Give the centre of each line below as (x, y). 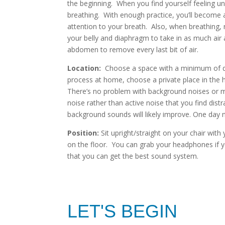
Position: (83, 133)
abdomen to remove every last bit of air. (133, 50)
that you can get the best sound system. (133, 156)
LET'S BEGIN (123, 211)
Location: (84, 68)
